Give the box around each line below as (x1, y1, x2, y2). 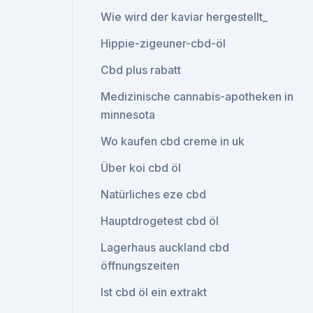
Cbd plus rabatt (101, 63, 182, 77)
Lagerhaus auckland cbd (101, 240, 230, 254)
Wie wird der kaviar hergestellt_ (101, 10, 268, 24)
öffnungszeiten (101, 259, 180, 272)
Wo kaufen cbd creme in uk (101, 134, 245, 148)
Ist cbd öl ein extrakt (101, 285, 208, 299)
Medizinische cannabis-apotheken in (101, 89, 294, 103)
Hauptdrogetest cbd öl (101, 214, 219, 228)
